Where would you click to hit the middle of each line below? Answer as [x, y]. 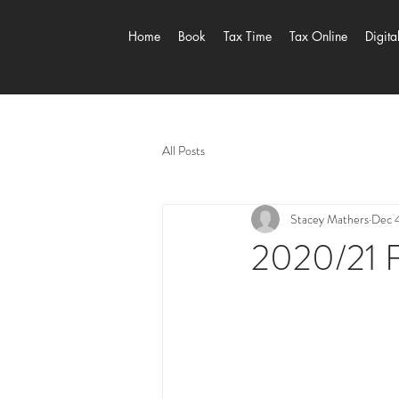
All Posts [183, 150]
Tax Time [248, 36]
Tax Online [318, 36]
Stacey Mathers [330, 219]
